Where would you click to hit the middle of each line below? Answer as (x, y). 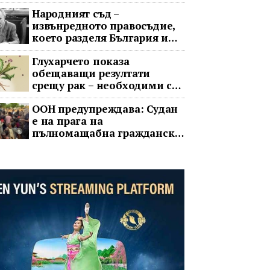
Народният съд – (75, 14)
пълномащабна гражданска (106, 133)
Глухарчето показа (80, 61)
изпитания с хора (78, 97)
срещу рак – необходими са (105, 85)
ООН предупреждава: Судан (105, 109)
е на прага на (67, 121)
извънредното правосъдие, (104, 26)
